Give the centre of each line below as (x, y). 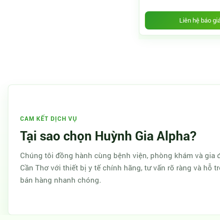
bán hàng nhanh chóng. (61, 179)
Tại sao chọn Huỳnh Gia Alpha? (108, 135)
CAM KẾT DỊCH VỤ (49, 118)
